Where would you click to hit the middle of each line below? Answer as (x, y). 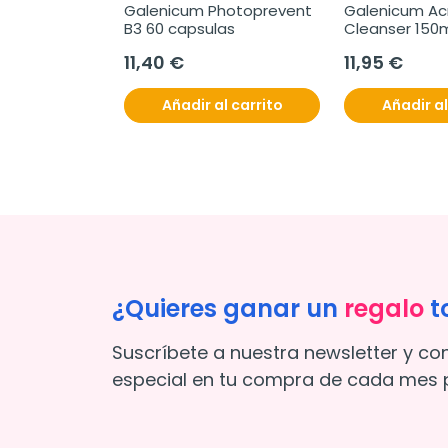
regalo (384, 308)
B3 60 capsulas (179, 28)
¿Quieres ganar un (228, 308)
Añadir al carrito (222, 105)
